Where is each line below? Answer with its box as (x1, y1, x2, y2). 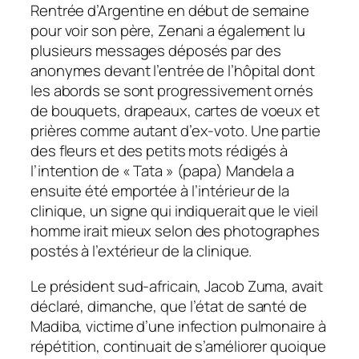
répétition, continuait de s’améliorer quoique (30, 335, 326, 357)
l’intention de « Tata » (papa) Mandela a (30, 160, 294, 182)
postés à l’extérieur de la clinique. (30, 240, 252, 262)
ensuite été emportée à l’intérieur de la (30, 180, 289, 202)
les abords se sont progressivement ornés (30, 80, 313, 102)
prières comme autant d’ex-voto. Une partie (30, 120, 321, 142)
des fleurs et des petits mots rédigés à (30, 140, 288, 162)
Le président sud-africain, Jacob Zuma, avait (30, 275, 323, 296)
